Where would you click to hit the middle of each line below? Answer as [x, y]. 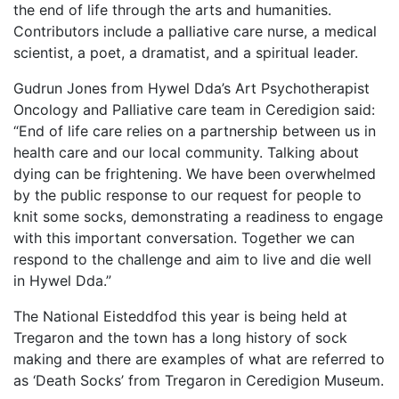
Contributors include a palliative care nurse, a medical [195, 32]
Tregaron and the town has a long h [134, 338]
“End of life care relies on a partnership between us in [195, 131]
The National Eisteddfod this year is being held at [180, 317]
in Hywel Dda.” [62, 281]
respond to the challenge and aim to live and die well [192, 260]
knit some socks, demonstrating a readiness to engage [198, 217]
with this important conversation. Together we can [184, 238]
